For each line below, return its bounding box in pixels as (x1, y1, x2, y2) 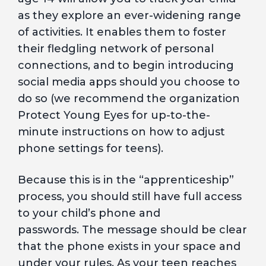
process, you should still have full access (18, 190, 242, 203)
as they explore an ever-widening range (18, 9, 241, 22)
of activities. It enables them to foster (18, 26, 226, 39)
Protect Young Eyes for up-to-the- (18, 109, 210, 122)
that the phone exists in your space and (18, 240, 240, 253)
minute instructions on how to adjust (18, 125, 225, 138)
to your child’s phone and (18, 207, 160, 220)
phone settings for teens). (18, 142, 163, 155)
